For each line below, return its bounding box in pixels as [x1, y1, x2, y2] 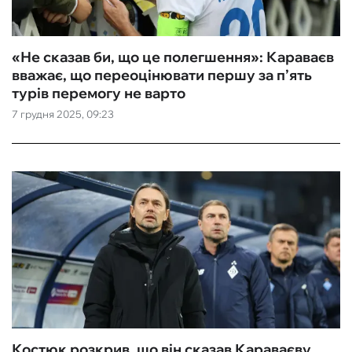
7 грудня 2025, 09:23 [12, 108, 114, 120]
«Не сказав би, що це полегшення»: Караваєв [12, 48, 334, 66]
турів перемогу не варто [12, 84, 185, 102]
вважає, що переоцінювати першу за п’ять [12, 66, 312, 84]
